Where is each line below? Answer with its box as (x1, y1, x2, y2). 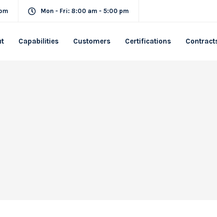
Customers (73, 37, 110, 46)
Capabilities (18, 37, 59, 46)
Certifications (125, 37, 171, 46)
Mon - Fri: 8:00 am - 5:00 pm (41, 7, 129, 15)
